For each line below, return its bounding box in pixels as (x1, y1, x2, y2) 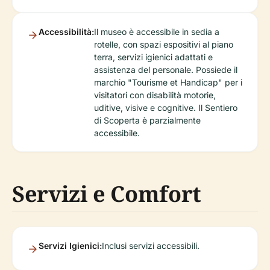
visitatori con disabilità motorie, (94, 90, 216, 101)
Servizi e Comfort (12, 179, 201, 209)
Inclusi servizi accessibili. (102, 240, 199, 251)
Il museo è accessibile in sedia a (94, 27, 219, 37)
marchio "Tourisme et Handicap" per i (94, 77, 242, 88)
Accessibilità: (39, 27, 94, 37)
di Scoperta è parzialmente (94, 115, 201, 126)
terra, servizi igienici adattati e (94, 52, 213, 63)
